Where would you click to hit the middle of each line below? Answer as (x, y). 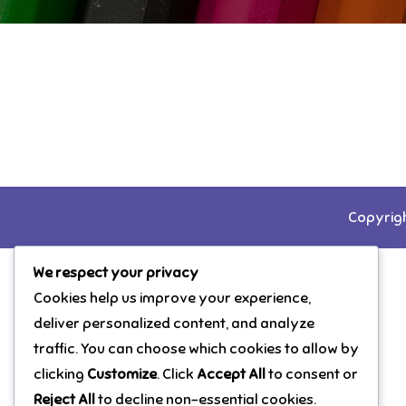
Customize (122, 375)
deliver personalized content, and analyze (174, 324)
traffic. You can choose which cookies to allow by (196, 349)
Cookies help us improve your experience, (172, 299)
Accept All (231, 375)
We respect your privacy (116, 273)
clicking (60, 375)
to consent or (312, 375)
